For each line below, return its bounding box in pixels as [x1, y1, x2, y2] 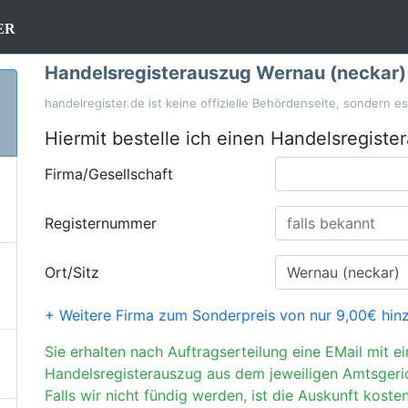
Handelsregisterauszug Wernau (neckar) [45, 62, 406, 84]
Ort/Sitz [45, 263, 99, 281]
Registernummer [45, 214, 157, 232]
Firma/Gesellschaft [45, 165, 173, 183]
